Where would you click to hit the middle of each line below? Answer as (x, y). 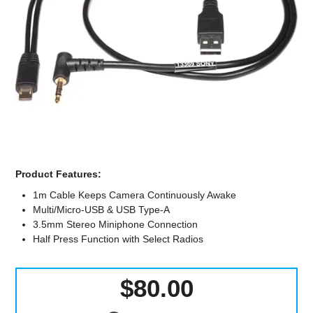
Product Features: (59, 174)
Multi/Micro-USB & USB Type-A (102, 210)
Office (156, 50)
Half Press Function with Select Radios (118, 239)
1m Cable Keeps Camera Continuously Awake (135, 195)
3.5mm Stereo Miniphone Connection (116, 225)
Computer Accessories (156, 11)
